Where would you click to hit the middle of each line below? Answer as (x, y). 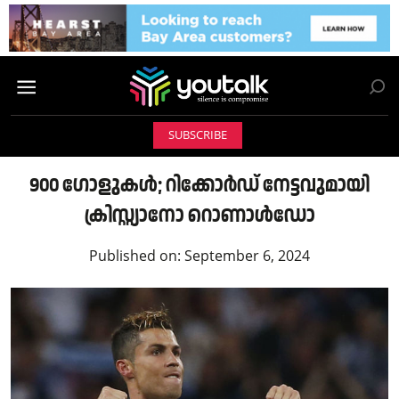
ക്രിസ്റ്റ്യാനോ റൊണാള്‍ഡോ (199, 216)
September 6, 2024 (247, 256)
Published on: (137, 256)
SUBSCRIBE (197, 135)
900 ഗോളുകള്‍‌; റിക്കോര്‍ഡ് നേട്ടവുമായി (199, 185)
